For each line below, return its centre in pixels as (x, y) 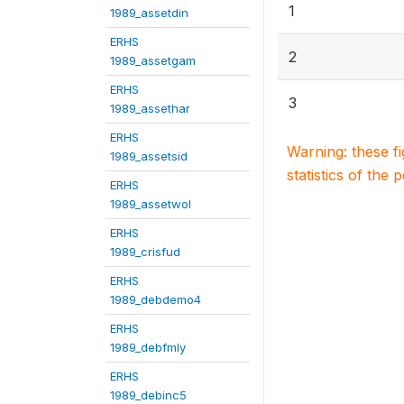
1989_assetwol (151, 203)
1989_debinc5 (148, 395)
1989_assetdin (149, 12)
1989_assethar (150, 108)
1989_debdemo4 (156, 299)
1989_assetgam (153, 60)
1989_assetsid (149, 156)
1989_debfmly (148, 347)
